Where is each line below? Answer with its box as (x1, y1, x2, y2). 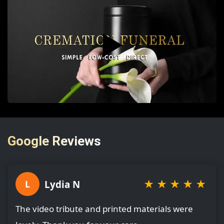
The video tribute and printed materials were (15, 203, 193, 215)
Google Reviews (7, 133, 101, 148)
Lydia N (44, 177, 80, 190)
